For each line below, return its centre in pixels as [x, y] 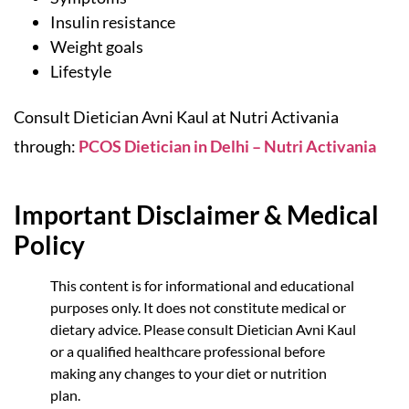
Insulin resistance [113, 22]
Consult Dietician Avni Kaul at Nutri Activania [176, 117]
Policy [49, 244]
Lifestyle [81, 72]
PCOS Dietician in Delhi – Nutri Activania [226, 147]
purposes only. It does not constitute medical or [198, 307]
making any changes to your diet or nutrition [189, 372]
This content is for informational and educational [202, 285]
